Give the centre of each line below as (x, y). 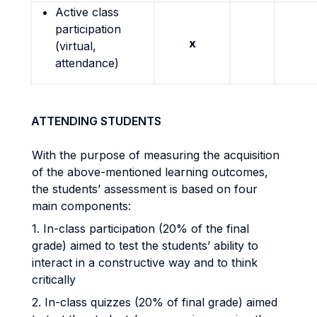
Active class (87, 12)
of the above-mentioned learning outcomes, (150, 172)
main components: (81, 206)
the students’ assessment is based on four (145, 189)
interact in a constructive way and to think (145, 263)
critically (54, 279)
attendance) (87, 63)
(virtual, (76, 46)
